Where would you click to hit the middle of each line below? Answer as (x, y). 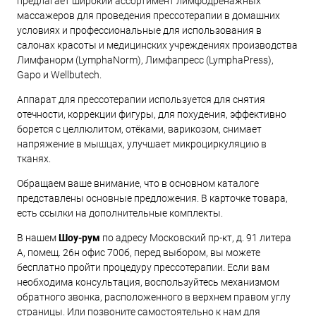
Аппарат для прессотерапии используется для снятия (141, 99)
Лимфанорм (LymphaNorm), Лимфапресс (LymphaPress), (145, 60)
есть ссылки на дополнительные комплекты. (120, 213)
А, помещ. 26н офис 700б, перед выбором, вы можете (139, 252)
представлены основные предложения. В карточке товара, (152, 198)
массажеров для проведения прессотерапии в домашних (148, 15)
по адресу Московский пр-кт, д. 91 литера (196, 237)
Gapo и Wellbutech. (59, 74)
